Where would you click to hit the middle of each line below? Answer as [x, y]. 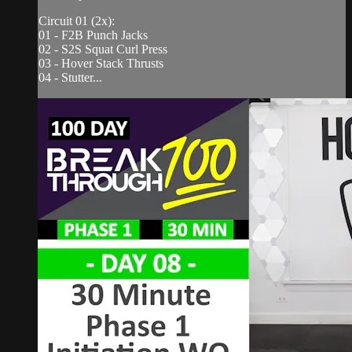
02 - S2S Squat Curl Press [103, 49]
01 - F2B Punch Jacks [93, 35]
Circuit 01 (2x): [77, 20]
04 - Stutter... [70, 77]
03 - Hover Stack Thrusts [101, 63]
